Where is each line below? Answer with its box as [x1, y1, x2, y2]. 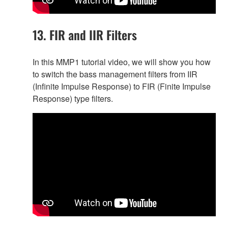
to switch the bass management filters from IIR [33, 68, 197, 80]
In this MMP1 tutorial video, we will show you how [33, 56, 211, 68]
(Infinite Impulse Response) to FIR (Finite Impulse [33, 80, 211, 93]
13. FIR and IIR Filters [33, 25, 137, 44]
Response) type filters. [33, 93, 113, 105]
